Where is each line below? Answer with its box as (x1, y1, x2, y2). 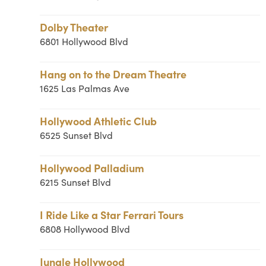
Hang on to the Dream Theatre (40, 66, 187, 81)
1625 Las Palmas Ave (40, 82, 130, 94)
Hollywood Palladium (40, 160, 145, 175)
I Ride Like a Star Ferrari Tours (40, 207, 184, 222)
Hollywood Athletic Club (40, 113, 157, 128)
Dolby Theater (40, 20, 109, 34)
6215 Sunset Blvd (40, 176, 112, 188)
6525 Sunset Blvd (40, 129, 113, 141)
